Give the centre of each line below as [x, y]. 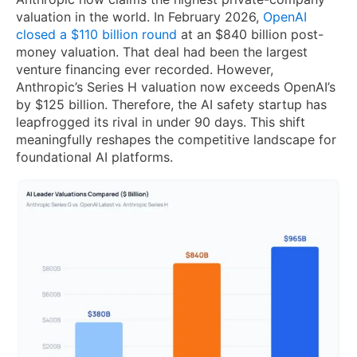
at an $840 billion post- [250, 35]
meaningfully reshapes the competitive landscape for [176, 140]
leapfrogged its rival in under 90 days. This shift [161, 122]
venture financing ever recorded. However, [145, 70]
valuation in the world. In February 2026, [139, 17]
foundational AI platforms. [94, 157]
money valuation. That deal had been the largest [162, 52]
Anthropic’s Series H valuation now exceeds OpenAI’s [176, 87]
